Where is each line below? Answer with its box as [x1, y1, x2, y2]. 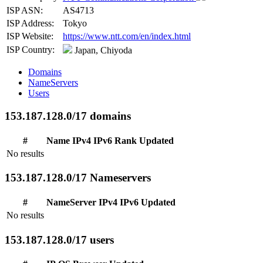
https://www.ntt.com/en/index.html [63, 31, 191, 42]
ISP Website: [6, 31, 53, 42]
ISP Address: [6, 18, 54, 29]
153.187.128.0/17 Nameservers [5, 171, 151, 184]
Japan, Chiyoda [72, 45, 132, 56]
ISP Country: [6, 45, 55, 55]
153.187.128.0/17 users [5, 233, 114, 246]
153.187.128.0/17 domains [5, 109, 131, 122]
